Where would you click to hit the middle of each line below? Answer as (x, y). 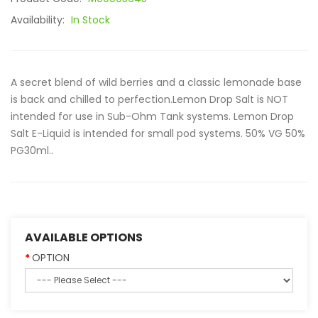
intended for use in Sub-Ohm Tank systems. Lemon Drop (152, 116)
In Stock (91, 20)
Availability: (39, 20)
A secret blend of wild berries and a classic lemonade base (156, 82)
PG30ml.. (32, 150)
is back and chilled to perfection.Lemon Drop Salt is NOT (149, 99)
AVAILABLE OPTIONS (84, 237)
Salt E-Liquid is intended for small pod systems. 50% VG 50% (158, 133)
